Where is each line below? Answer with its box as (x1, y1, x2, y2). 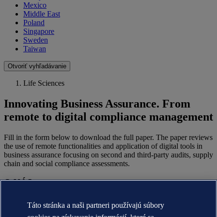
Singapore (23, 27, 54, 36)
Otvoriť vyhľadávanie (8, 62, 66, 70)
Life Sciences (23, 79, 64, 88)
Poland (23, 18, 45, 27)
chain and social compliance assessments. (4, 159, 130, 168)
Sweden (23, 36, 48, 45)
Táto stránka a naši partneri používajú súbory (27, 201, 165, 209)
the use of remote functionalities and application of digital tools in (4, 142, 202, 151)
